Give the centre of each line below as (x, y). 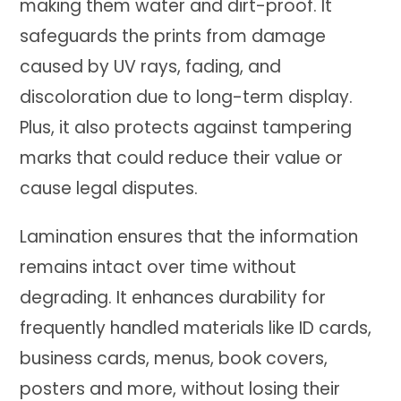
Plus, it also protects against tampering (186, 127)
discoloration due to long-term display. (187, 97)
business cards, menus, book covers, (174, 358)
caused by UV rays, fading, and (151, 66)
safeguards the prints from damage (173, 36)
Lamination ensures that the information (189, 236)
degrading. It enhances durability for (173, 297)
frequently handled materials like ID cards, (196, 328)
